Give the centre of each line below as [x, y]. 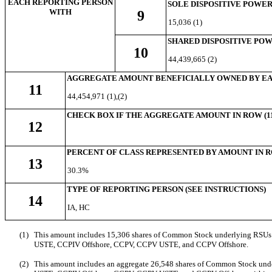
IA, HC [78, 207]
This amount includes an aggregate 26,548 [105, 263]
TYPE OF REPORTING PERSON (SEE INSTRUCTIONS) [166, 189]
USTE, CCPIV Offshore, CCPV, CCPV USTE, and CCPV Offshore [140, 244]
